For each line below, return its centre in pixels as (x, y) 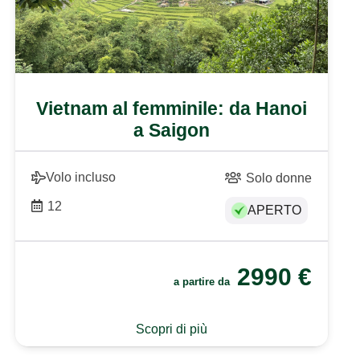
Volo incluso (80, 177)
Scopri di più (171, 329)
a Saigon (171, 130)
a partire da (203, 282)
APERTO (274, 211)
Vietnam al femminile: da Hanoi (171, 108)
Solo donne (278, 178)
